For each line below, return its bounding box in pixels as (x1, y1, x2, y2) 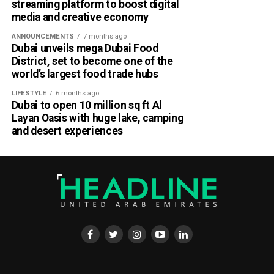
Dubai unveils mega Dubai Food (11, 42, 158, 54)
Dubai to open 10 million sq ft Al (11, 98, 163, 111)
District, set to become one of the (11, 54, 173, 67)
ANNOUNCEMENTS (11, 32, 74, 40)
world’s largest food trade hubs (11, 67, 158, 80)
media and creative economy (11, 10, 149, 23)
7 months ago (83, 32, 127, 40)
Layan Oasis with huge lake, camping (11, 111, 183, 124)
